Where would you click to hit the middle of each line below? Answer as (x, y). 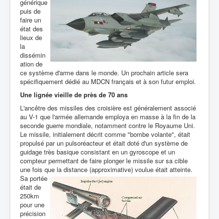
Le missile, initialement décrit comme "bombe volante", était (105, 134)
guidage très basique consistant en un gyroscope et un (98, 152)
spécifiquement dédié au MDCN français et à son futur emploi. (108, 81)
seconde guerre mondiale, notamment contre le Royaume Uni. (108, 125)
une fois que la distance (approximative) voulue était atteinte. (106, 169)
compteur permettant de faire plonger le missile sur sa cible (104, 161)
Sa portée (34, 178)
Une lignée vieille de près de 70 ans (74, 95)
